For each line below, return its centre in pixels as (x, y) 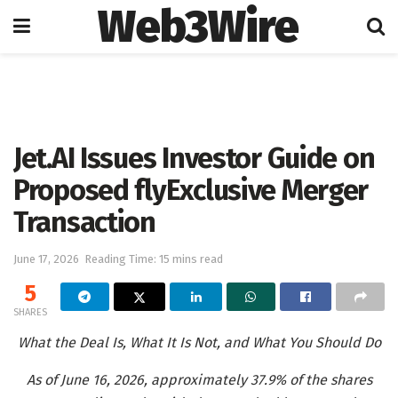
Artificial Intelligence (104, 76)
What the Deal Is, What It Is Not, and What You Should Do (199, 342)
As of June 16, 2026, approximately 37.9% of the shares (199, 379)
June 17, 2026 (46, 259)
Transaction (84, 222)
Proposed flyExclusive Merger (191, 190)
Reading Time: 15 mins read (154, 259)
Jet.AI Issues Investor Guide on (194, 158)
